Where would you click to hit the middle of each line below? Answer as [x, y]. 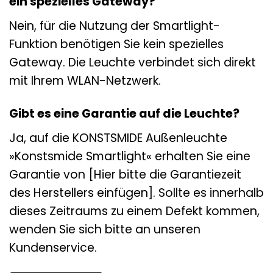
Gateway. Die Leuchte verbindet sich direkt [133, 62]
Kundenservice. [53, 248]
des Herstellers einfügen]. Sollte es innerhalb [136, 193]
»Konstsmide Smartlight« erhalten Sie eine [130, 157]
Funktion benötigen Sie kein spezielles [116, 44]
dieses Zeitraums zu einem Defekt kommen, [134, 211]
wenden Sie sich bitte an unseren [105, 230]
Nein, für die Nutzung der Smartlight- [115, 26]
